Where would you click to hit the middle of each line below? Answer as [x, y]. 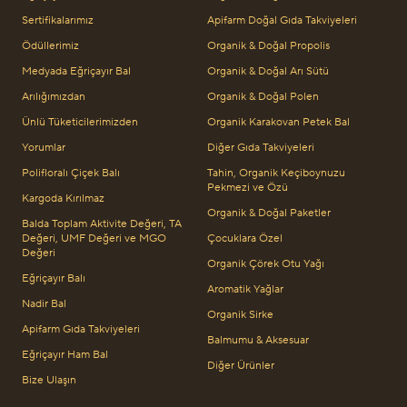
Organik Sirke [240, 314]
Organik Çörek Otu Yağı [266, 263]
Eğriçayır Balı [54, 278]
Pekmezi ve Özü [248, 187]
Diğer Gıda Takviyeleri [261, 147]
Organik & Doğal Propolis [268, 45]
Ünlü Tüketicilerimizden [80, 122]
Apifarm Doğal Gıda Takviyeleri [282, 20]
